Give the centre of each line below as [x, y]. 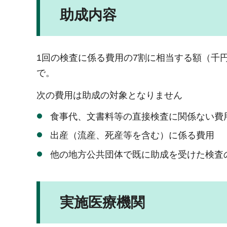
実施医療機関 [102, 202]
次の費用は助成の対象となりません [109, 96]
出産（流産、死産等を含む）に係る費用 [132, 136]
